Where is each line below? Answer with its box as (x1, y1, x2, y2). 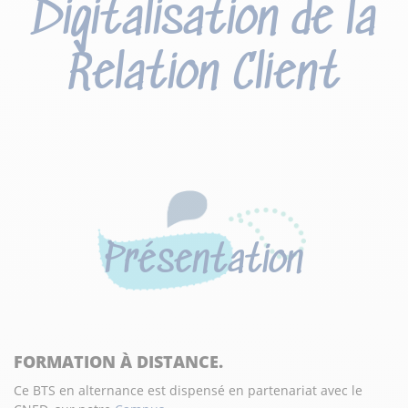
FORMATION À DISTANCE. (14, 350, 223, 372)
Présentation (105, 239, 303, 284)
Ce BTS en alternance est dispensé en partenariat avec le (14, 381, 362, 399)
